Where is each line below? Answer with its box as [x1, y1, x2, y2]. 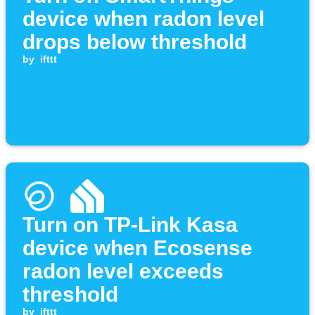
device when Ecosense [22, 236, 252, 260]
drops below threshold [22, 30, 247, 54]
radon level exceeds [22, 259, 224, 283]
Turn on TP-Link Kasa [22, 213, 238, 237]
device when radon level [22, 7, 264, 31]
